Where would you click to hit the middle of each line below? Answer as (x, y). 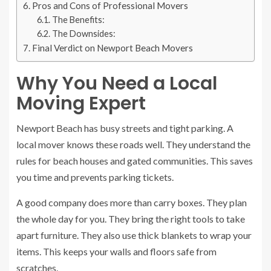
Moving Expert (81, 104)
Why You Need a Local (117, 84)
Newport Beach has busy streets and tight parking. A (125, 128)
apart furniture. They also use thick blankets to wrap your (134, 235)
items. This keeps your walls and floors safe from (116, 252)
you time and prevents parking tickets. (95, 177)
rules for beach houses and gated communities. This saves (135, 161)
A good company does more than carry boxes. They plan (132, 203)
